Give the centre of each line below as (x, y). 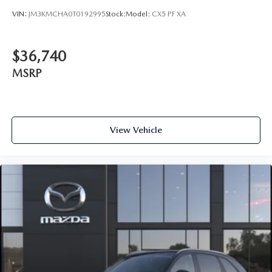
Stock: (116, 14)
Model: (139, 14)
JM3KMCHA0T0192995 (67, 14)
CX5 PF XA (169, 14)
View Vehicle (136, 130)
